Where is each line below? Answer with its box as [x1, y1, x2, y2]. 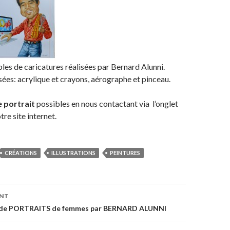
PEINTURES [110, 149, 140, 156]
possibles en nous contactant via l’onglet [35, 99, 178, 108]
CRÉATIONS [5, 149, 37, 156]
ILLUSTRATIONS [51, 149, 95, 156]
